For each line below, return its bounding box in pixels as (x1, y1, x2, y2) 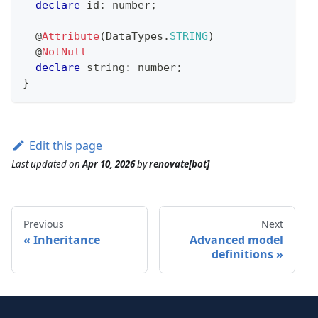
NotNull (42, 45, 87, 58)
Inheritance (33, 231, 100, 248)
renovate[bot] (149, 157, 209, 170)
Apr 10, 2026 (82, 157, 135, 170)
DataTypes (106, 29, 163, 43)
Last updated (11, 157, 67, 170)
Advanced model (190, 231, 283, 248)
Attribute (42, 29, 99, 43)
